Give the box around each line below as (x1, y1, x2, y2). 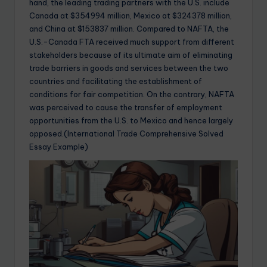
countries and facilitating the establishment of (29, 76, 202, 86)
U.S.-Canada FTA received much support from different (29, 37, 234, 47)
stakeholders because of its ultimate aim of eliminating (29, 50, 232, 60)
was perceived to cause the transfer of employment (29, 103, 222, 113)
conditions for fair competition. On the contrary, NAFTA (29, 89, 234, 100)
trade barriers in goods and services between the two (29, 63, 228, 73)
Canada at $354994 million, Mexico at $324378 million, (29, 11, 232, 21)
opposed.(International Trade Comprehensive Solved (29, 129, 223, 139)
